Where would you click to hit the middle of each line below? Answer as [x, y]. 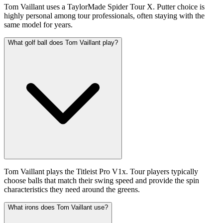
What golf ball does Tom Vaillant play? [63, 42]
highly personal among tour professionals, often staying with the [104, 15]
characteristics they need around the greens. [72, 189]
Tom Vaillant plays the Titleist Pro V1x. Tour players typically [101, 171]
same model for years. [38, 24]
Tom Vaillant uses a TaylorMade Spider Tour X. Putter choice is [104, 6]
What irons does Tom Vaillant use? [58, 207]
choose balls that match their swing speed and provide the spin [102, 180]
